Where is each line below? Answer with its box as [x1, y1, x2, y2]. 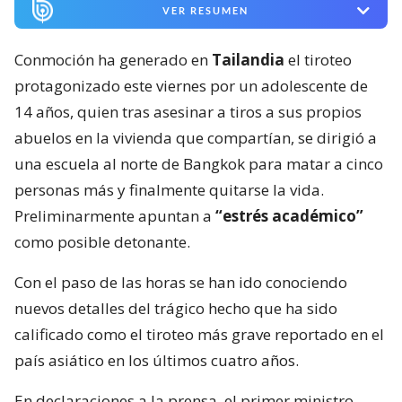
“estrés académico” [215, 205, 363, 227]
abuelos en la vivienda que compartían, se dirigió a [14, 127, 377, 149]
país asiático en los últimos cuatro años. [14, 350, 299, 371]
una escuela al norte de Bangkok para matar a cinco [14, 153, 383, 175]
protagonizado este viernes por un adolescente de [14, 75, 368, 97]
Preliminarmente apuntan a [14, 205, 215, 227]
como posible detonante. [14, 232, 190, 253]
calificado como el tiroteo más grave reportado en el [14, 324, 384, 345]
